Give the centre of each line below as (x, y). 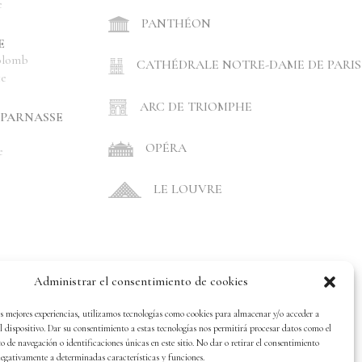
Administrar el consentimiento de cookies (141, 281)
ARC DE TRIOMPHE (196, 106)
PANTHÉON (176, 24)
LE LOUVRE (188, 189)
